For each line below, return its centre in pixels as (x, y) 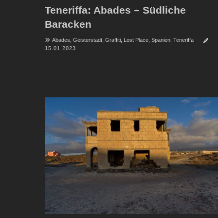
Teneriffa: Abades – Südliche (115, 10)
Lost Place (136, 40)
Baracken (68, 24)
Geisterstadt (88, 40)
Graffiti (113, 40)
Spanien (161, 40)
